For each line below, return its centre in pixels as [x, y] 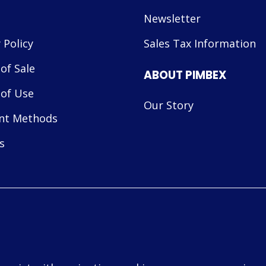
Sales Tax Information [199, 43]
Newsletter [172, 18]
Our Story [168, 105]
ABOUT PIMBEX [185, 75]
